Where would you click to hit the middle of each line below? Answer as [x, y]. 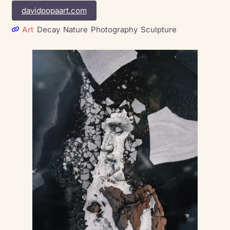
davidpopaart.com [54, 10]
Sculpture [159, 30]
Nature [75, 30]
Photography [114, 30]
